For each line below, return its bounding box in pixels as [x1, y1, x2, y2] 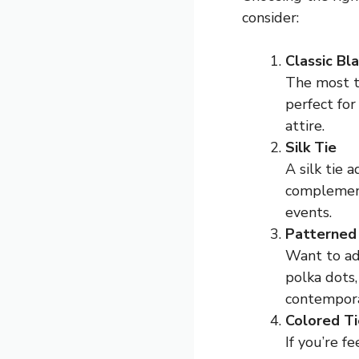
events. [285, 203, 332, 222]
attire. [285, 116, 325, 135]
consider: [242, 8, 299, 27]
